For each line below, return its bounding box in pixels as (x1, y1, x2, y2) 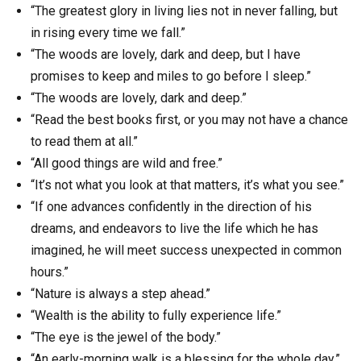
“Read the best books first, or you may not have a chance (31, 111, 348, 127)
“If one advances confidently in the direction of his (31, 198, 312, 214)
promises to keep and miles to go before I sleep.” (31, 68, 311, 84)
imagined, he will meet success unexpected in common (31, 242, 342, 258)
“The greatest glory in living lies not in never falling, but (31, 2, 338, 19)
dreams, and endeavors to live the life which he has (31, 220, 318, 236)
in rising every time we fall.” (31, 24, 185, 40)
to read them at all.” (31, 133, 138, 149)
